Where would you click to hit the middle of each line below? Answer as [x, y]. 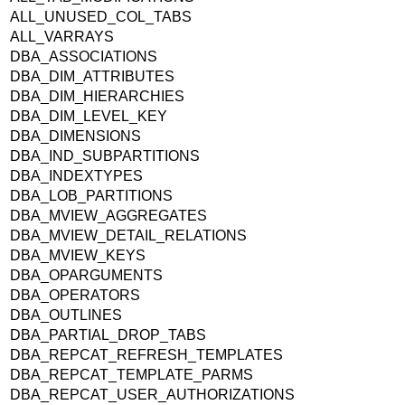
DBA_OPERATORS [77, 295]
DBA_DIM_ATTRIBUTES [94, 76]
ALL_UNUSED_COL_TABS [103, 16]
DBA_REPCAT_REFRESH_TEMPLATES [148, 354]
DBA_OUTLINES [68, 315]
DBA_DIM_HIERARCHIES [99, 96]
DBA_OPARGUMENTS [88, 275]
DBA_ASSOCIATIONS [85, 56]
